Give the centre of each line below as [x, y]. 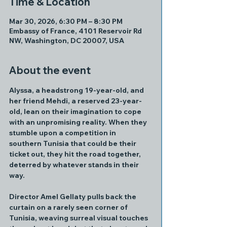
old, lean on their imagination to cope [76, 111]
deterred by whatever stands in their [75, 165]
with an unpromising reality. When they [79, 122]
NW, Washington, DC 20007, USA [67, 41]
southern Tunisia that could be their [73, 143]
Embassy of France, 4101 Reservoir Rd [75, 31]
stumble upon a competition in [63, 133]
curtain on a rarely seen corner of [69, 207]
